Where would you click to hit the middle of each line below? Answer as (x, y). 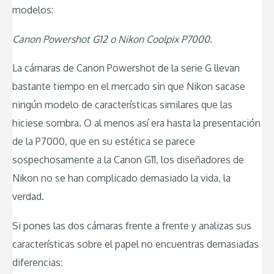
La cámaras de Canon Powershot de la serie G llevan (126, 68)
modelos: (33, 9)
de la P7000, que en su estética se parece (104, 142)
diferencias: (37, 262)
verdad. (28, 197)
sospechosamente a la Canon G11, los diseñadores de (128, 160)
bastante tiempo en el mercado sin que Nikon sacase (129, 87)
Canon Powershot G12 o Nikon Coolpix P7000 (111, 39)
